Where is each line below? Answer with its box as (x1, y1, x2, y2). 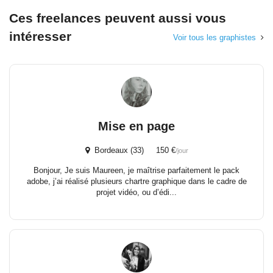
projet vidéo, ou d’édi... (96, 187, 177, 197)
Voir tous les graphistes (173, 32, 256, 42)
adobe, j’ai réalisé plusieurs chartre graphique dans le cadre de (26, 176, 247, 186)
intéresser (9, 29, 71, 43)
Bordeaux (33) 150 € (89, 145, 175, 155)
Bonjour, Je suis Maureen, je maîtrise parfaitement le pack (34, 165, 239, 175)
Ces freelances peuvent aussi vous (9, 10, 226, 25)
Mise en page (98, 119, 175, 133)
